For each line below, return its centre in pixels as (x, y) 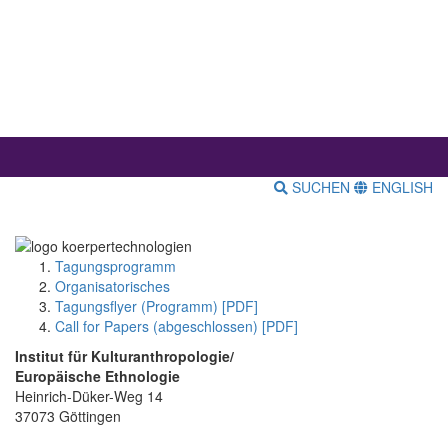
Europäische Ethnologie (97, 375)
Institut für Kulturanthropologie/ (124, 355)
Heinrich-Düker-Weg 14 (89, 395)
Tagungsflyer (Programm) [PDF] (156, 305)
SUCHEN (321, 187)
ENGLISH (400, 187)
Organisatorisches (112, 285)
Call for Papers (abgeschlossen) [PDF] (176, 325)
